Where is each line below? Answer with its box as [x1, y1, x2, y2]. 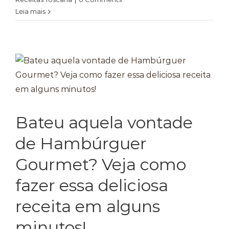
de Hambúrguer [15, 133, 147, 153]
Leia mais [15, 7, 45, 15]
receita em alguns [15, 196, 160, 216]
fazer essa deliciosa [15, 175, 168, 195]
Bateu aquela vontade [15, 112, 193, 132]
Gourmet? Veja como [15, 154, 186, 174]
